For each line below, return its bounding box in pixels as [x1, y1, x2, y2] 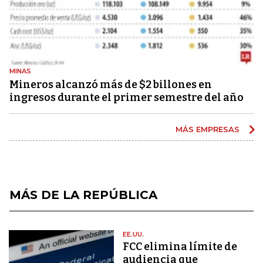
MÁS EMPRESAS [176, 124, 242, 134]
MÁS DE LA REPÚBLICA [9, 187, 157, 202]
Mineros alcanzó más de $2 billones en [9, 77, 212, 91]
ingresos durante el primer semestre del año [9, 90, 244, 104]
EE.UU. [123, 230, 144, 238]
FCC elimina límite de [123, 240, 238, 253]
